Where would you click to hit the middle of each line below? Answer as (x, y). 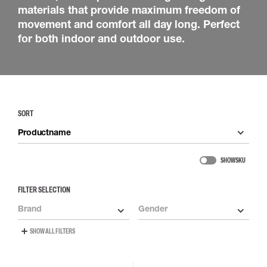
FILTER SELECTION (44, 190)
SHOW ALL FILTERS (52, 231)
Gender (153, 208)
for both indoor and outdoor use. (101, 38)
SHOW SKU (233, 160)
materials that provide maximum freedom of (129, 10)
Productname (44, 132)
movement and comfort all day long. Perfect (129, 24)
